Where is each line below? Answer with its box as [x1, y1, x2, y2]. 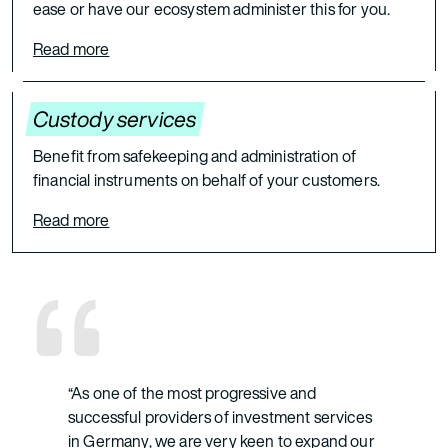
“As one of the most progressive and [68, 381, 317, 405]
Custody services [30, 102, 200, 135]
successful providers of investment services [68, 405, 372, 429]
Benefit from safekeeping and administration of [33, 144, 357, 168]
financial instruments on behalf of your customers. [33, 168, 381, 192]
